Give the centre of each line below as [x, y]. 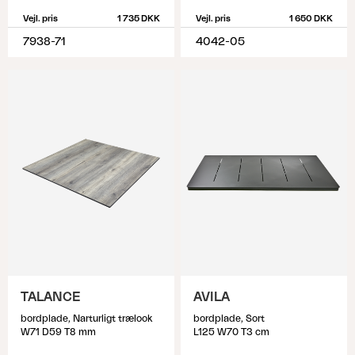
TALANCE [51, 297]
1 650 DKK [311, 19]
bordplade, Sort [229, 319]
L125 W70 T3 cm [231, 332]
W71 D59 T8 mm [58, 332]
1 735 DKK [138, 19]
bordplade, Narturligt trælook [86, 319]
